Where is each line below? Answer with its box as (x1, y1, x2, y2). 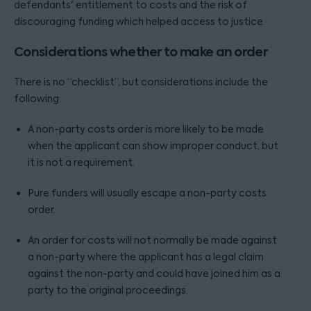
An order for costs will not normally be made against (28, 234, 277, 246)
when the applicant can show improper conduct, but (28, 140, 278, 152)
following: (14, 92, 61, 105)
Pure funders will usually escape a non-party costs (28, 187, 267, 199)
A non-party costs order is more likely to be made (28, 123, 264, 135)
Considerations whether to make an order (14, 43, 267, 60)
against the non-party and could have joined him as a (28, 267, 280, 280)
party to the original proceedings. (28, 284, 188, 296)
